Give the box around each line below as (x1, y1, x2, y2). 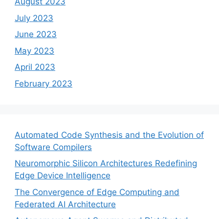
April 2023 (15, 62, 55, 72)
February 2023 (15, 78, 72, 88)
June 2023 (15, 29, 57, 39)
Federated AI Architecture (15, 199, 116, 209)
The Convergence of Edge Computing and (15, 187, 179, 197)
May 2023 (15, 45, 54, 56)
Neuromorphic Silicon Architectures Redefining (15, 158, 197, 168)
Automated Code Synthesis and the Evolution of (15, 130, 204, 140)
